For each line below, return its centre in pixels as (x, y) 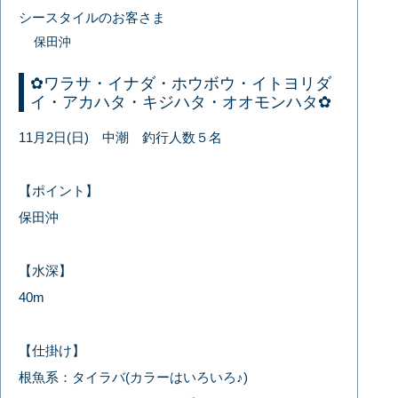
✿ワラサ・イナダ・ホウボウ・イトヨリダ (181, 83)
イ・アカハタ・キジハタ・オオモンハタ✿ (181, 102)
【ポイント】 (59, 190)
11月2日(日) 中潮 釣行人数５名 (121, 137)
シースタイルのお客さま (92, 17)
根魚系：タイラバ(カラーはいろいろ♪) (134, 377)
